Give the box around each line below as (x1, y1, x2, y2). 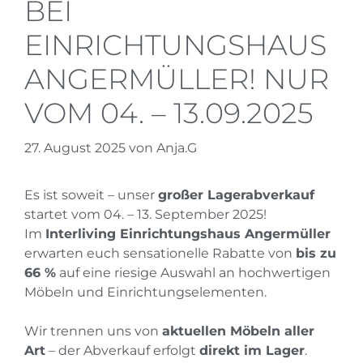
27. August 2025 (24, 139, 126, 156)
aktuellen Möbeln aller (162, 322, 314, 339)
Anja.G (156, 139, 197, 156)
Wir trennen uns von (24, 322, 162, 339)
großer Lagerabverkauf (158, 186, 314, 203)
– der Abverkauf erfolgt (45, 342, 199, 358)
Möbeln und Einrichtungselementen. (24, 284, 267, 300)
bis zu (296, 245, 336, 261)
